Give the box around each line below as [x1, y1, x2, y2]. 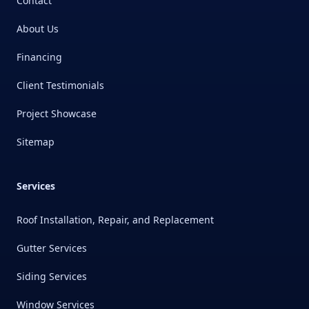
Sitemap [17, 135, 54, 149]
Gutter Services [17, 241, 87, 255]
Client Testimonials [17, 79, 104, 92]
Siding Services [17, 270, 87, 283]
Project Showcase [17, 107, 97, 121]
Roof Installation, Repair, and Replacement [17, 213, 214, 227]
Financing [17, 50, 62, 64]
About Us [17, 22, 59, 36]
